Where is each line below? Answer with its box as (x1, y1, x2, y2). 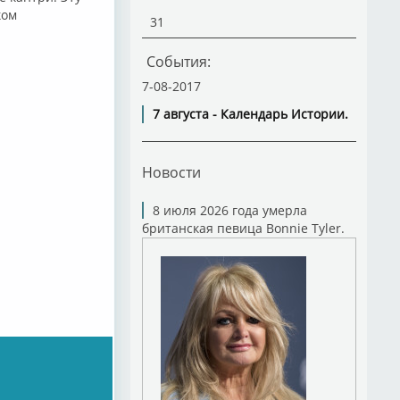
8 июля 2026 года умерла (152, 202, 307, 219)
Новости (141, 162, 201, 181)
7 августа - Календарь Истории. (152, 105, 348, 122)
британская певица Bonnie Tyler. (141, 220, 345, 237)
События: (146, 52, 211, 71)
